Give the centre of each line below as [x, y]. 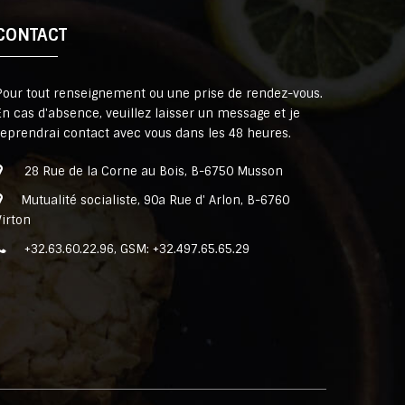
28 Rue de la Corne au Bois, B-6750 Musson [151, 172]
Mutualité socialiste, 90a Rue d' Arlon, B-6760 [155, 201]
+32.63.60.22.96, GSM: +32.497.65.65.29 [137, 250]
